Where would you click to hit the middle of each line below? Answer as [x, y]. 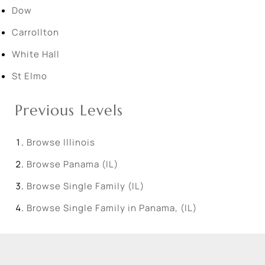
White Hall [36, 54]
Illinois [79, 142]
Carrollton [35, 32]
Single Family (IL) [104, 186]
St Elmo [30, 76]
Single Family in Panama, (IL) [130, 208]
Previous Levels [69, 110]
